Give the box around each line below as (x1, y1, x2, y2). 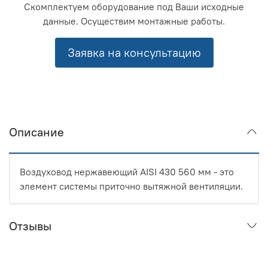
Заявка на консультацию (67, 45, 201, 60)
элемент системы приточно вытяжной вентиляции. (20, 180, 243, 193)
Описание (9, 124, 64, 140)
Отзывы (9, 218, 51, 234)
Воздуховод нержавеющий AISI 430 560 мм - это (20, 166, 234, 178)
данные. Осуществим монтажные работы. (43, 15, 225, 28)
